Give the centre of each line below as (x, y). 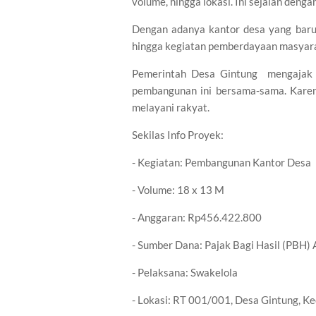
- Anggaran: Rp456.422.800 (197, 217)
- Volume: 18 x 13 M (178, 190)
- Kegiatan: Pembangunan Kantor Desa (221, 162)
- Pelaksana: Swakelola (185, 272)
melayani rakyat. (171, 107)
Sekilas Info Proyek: (178, 135)
